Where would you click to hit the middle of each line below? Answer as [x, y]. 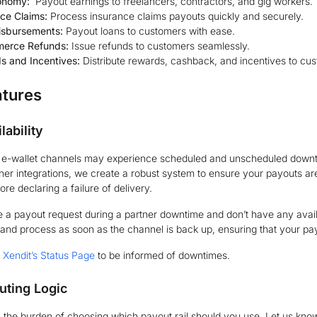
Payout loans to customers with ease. [149, 31]
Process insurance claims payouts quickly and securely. [175, 16]
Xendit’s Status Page [49, 255]
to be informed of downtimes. [162, 255]
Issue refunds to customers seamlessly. [159, 46]
